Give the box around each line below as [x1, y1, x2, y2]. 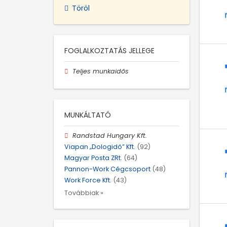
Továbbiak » [64, 188, 103, 197]
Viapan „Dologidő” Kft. [64, 142, 135, 151]
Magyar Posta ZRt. [64, 154, 122, 163]
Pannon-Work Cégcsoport [64, 165, 150, 174]
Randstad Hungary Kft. [72, 131, 147, 140]
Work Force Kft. [64, 176, 111, 185]
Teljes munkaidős [72, 66, 129, 75]
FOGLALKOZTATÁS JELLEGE [64, 45, 155, 56]
